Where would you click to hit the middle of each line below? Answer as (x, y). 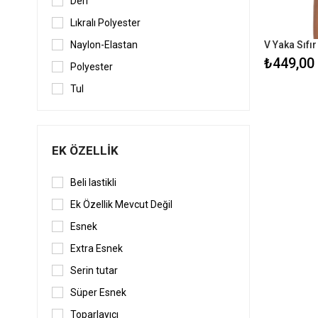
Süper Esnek (98, 293)
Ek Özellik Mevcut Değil (121, 205)
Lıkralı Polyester (105, 23)
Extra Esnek (97, 249)
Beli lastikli (93, 183)
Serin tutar (94, 271)
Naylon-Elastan (104, 45)
